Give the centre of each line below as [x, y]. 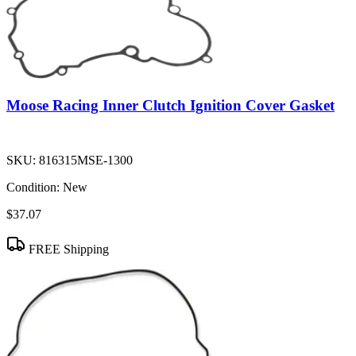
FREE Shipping [67, 250]
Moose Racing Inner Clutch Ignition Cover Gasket [170, 106]
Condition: [33, 188]
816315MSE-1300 [86, 161]
